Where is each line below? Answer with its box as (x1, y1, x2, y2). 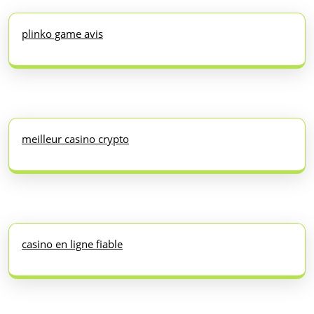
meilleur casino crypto (22, 131, 129, 146)
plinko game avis (22, 26, 103, 41)
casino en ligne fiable (22, 236, 123, 251)
